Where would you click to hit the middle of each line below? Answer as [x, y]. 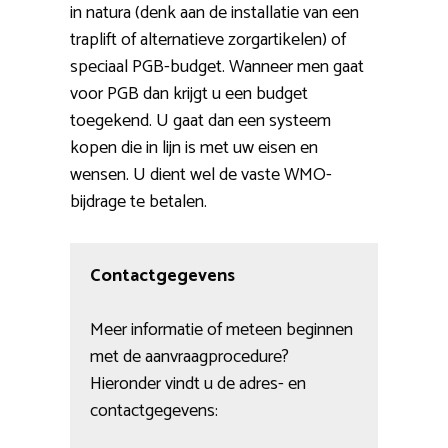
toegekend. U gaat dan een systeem [200, 121]
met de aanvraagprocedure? [189, 357]
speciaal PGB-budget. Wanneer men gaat [217, 67]
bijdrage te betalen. [138, 202]
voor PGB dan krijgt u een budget [189, 94]
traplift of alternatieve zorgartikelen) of [208, 40]
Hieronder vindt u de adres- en [198, 384]
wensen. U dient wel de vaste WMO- [201, 175]
